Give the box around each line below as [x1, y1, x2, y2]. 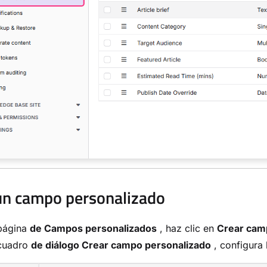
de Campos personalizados [30, 222, 157, 235]
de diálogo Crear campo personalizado [31, 239, 211, 252]
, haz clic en [157, 222, 217, 235]
